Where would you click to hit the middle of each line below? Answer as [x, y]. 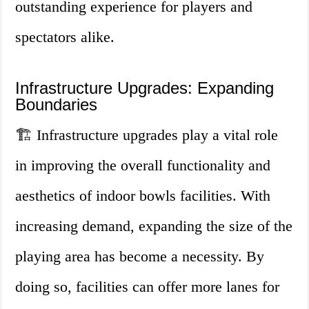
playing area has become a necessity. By [140, 257]
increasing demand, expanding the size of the [154, 226]
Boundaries [57, 105]
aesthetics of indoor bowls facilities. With [143, 196]
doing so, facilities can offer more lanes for [148, 287]
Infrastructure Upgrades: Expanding [145, 88]
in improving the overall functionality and [143, 166]
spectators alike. [65, 37]
